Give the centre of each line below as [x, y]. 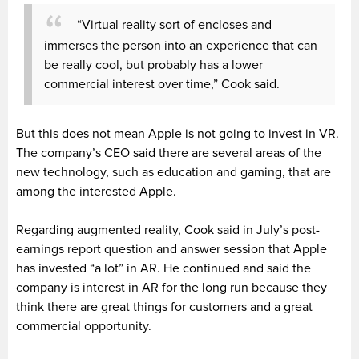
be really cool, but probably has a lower [153, 65]
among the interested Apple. [96, 191]
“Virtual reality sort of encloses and [174, 24]
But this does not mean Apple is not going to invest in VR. [177, 133]
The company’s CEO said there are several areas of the [169, 153]
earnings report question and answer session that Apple [171, 249]
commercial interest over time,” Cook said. [162, 84]
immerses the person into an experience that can [181, 45]
